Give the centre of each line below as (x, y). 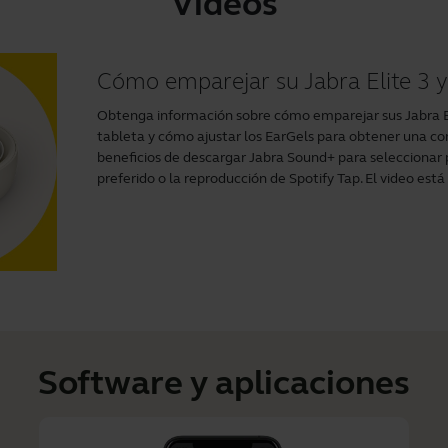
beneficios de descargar (173, 158)
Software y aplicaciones (224, 383)
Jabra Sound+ (292, 158)
